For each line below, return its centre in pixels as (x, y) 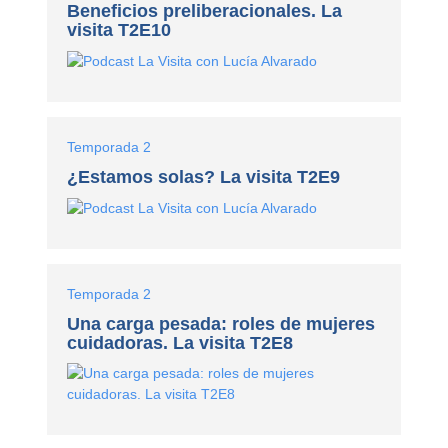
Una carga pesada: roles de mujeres (221, 323)
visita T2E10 (119, 30)
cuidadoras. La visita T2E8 (180, 342)
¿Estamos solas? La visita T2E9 (204, 177)
